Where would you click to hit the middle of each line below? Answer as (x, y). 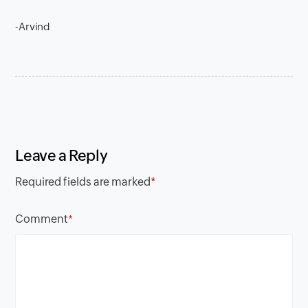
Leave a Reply (62, 156)
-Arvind (33, 26)
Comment (42, 219)
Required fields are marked (83, 182)
